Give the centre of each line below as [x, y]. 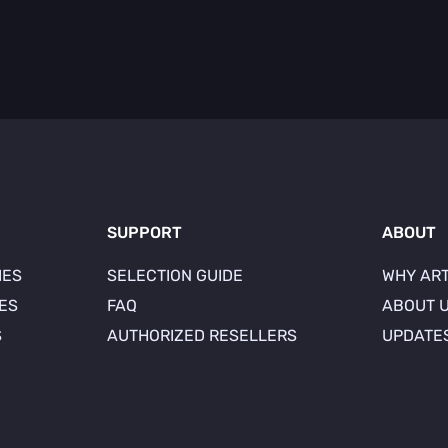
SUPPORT [145, 232]
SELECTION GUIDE [175, 275]
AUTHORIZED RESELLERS [202, 335]
